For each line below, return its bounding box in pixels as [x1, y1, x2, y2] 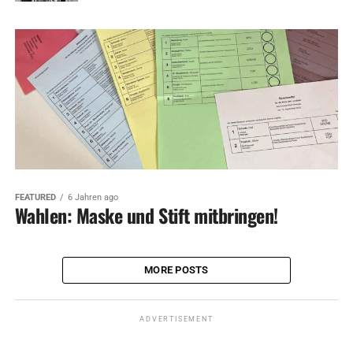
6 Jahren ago [67, 192, 118, 203]
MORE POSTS [144, 264, 209, 277]
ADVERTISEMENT [139, 315, 214, 324]
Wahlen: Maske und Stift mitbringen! [14, 201, 278, 230]
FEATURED [14, 192, 56, 203]
